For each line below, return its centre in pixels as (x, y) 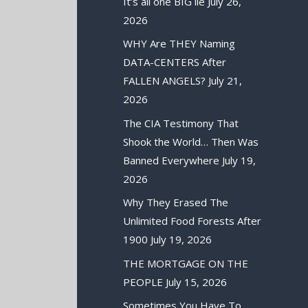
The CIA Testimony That (181, 123)
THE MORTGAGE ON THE (186, 263)
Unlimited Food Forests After (192, 221)
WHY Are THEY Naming (179, 44)
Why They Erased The (176, 202)
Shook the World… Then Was (191, 141)
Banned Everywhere (172, 160)
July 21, (225, 81)
